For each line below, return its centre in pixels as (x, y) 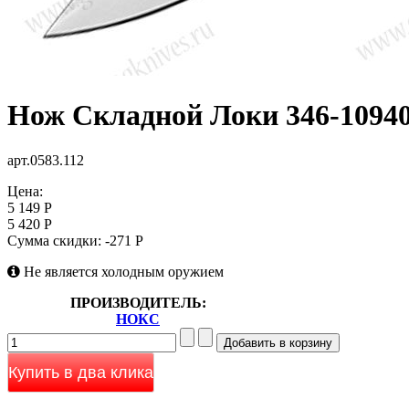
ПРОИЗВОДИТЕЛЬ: (138, 302)
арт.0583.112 (46, 160)
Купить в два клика (81, 372)
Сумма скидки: (56, 240)
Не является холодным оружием (122, 271)
